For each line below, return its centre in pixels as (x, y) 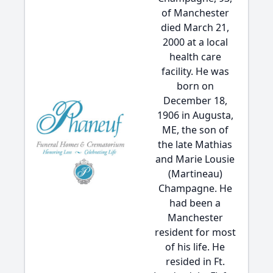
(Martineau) (195, 174)
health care (195, 57)
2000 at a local (195, 42)
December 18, (195, 101)
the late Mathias (195, 144)
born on (195, 86)
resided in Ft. (195, 261)
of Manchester (195, 13)
